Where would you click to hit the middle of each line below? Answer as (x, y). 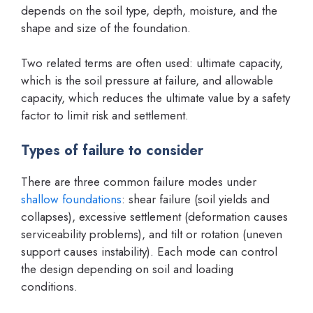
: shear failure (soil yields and (196, 199)
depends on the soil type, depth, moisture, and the (149, 10)
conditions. (49, 286)
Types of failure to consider (112, 150)
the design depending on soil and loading (127, 269)
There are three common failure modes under (139, 181)
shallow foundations (71, 199)
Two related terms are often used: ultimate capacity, (152, 63)
